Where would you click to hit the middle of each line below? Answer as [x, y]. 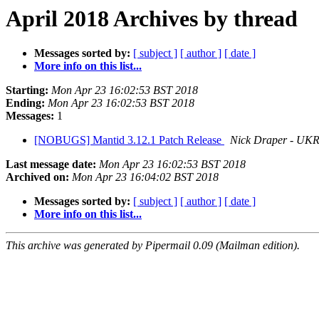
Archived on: [37, 177]
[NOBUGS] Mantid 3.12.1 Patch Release [129, 140]
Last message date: [51, 164]
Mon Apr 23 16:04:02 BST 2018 [145, 177]
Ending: [25, 103]
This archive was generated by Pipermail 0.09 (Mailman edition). [153, 246]
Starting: [27, 90]
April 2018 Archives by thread [152, 19]
